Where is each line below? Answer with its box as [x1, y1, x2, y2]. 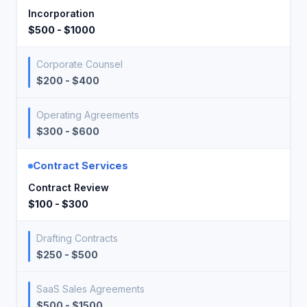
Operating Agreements [36, 109, 139, 121]
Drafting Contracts [36, 232, 118, 244]
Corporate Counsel [36, 58, 123, 70]
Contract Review [28, 182, 109, 193]
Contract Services [33, 159, 128, 172]
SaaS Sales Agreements [36, 283, 145, 295]
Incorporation [28, 8, 95, 19]
